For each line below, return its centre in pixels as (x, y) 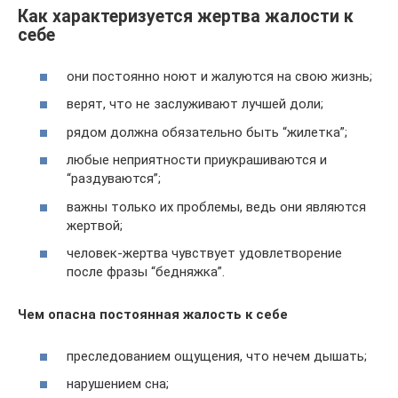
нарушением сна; (118, 384)
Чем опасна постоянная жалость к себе (153, 314)
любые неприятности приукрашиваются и (197, 160)
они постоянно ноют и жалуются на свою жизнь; (219, 76)
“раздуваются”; (114, 179)
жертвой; (95, 225)
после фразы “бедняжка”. (146, 272)
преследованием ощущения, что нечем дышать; (217, 356)
